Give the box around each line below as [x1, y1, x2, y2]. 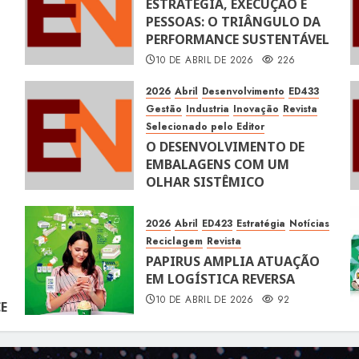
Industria [185, 102, 229, 117]
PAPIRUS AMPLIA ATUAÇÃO [145, 252, 320, 271]
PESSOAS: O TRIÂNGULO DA [145, 13, 321, 31]
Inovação [232, 102, 279, 117]
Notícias [288, 216, 329, 232]
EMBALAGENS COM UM [145, 155, 289, 174]
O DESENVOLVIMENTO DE [145, 138, 305, 156]
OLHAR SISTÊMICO [145, 173, 264, 192]
